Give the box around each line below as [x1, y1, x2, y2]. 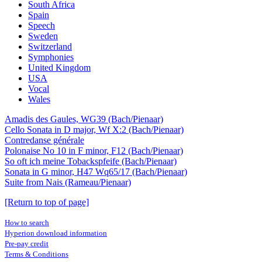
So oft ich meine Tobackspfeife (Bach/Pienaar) [5, 156, 177, 166]
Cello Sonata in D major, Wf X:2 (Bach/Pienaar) [5, 125, 184, 135]
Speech [28, 20, 55, 30]
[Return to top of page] [5, 197, 89, 207]
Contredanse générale [5, 135, 84, 145]
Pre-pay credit [5, 239, 49, 248]
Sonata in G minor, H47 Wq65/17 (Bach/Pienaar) [5, 167, 187, 177]
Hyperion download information [5, 229, 107, 237]
